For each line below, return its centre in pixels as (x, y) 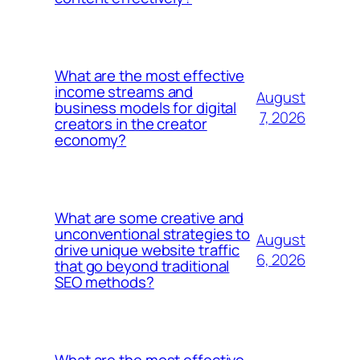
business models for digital (146, 107)
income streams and (124, 91)
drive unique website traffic (147, 250)
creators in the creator (131, 123)
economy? (91, 139)
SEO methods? (104, 282)
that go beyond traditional (142, 266)
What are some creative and (149, 217)
